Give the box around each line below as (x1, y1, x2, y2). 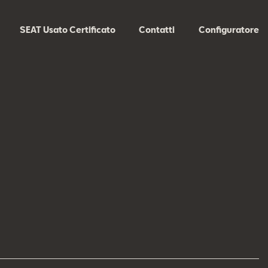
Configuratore (198, 25, 259, 35)
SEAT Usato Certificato (19, 25, 115, 35)
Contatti (139, 25, 175, 35)
